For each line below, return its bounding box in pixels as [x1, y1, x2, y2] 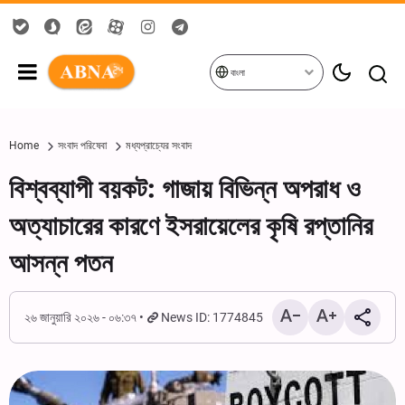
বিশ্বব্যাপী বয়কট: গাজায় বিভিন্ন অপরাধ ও [9, 174, 361, 204]
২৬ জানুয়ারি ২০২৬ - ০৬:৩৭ [24, 310, 137, 325]
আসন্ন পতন [9, 248, 113, 278]
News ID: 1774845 [161, 310, 264, 325]
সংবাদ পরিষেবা [58, 139, 107, 152]
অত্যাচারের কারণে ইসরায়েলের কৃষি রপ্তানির [9, 211, 372, 241]
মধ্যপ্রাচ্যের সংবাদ [126, 139, 192, 152]
